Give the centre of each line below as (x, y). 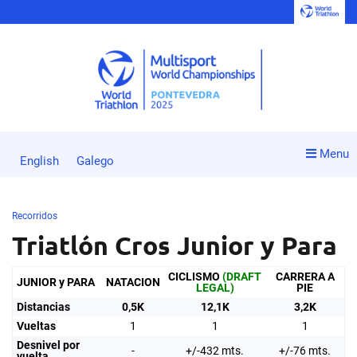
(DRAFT (242, 277)
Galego (95, 161)
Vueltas (36, 326)
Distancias (43, 307)
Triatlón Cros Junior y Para (175, 245)
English (39, 161)
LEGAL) (215, 288)
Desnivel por (48, 345)
